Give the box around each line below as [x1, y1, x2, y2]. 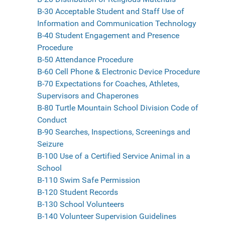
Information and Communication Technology [37, 19, 196, 29]
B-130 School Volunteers [37, 199, 124, 209]
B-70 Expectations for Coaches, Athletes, [37, 79, 179, 89]
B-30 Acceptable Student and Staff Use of [37, 7, 184, 17]
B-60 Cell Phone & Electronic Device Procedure [37, 67, 200, 77]
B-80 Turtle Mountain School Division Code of [37, 103, 198, 113]
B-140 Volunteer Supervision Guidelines [37, 211, 176, 221]
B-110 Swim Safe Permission [37, 175, 140, 185]
